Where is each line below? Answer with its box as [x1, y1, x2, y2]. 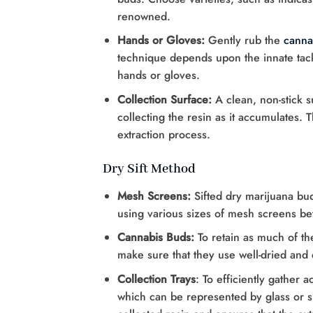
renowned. [117, 8, 170, 24]
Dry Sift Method [103, 160, 196, 177]
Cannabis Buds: [117, 229, 198, 246]
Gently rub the [204, 32, 284, 49]
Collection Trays [117, 271, 196, 288]
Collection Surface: [117, 92, 212, 108]
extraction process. [117, 126, 210, 143]
